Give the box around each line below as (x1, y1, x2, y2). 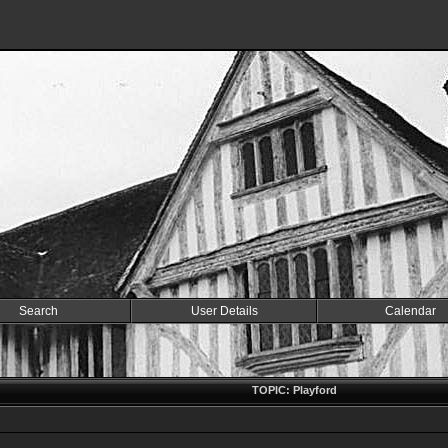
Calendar (384, 304, 436, 318)
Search (18, 304, 58, 318)
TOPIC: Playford (252, 384, 337, 396)
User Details (190, 304, 258, 318)
